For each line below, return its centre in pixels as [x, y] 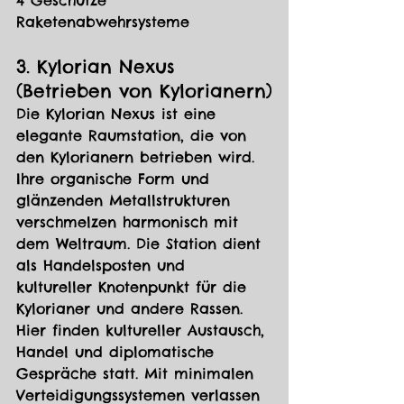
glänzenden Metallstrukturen [126, 201]
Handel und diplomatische [118, 352]
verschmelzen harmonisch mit [130, 222]
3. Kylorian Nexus [99, 67]
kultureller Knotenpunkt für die [134, 287]
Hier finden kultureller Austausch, [143, 331]
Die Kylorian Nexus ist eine [119, 114]
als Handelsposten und [104, 266]
